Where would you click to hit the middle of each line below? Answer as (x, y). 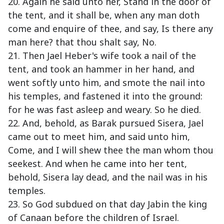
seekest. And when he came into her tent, (97, 164)
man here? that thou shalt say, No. (82, 42)
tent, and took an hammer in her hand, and (101, 69)
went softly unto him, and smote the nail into (106, 83)
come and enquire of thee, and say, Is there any (110, 29)
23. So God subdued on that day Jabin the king (107, 204)
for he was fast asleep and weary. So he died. (104, 110)
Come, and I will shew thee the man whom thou (111, 150)
